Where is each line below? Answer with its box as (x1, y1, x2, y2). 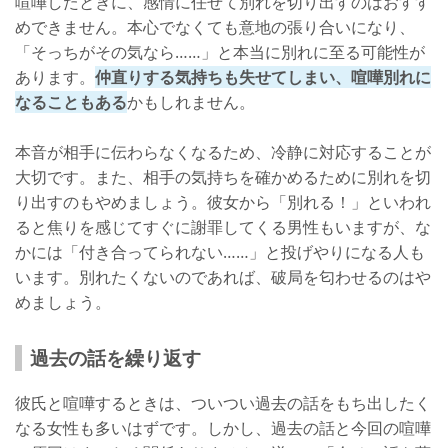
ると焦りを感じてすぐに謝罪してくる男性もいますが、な (15, 216, 431, 239)
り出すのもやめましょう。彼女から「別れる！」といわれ (15, 191, 431, 214)
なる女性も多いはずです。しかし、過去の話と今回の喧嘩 (15, 417, 431, 440)
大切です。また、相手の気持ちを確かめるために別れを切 (15, 166, 431, 189)
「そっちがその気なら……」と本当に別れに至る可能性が (15, 41, 425, 64)
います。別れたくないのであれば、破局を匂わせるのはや (15, 266, 431, 289)
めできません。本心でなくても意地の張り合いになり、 (15, 16, 415, 39)
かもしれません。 (127, 91, 255, 114)
